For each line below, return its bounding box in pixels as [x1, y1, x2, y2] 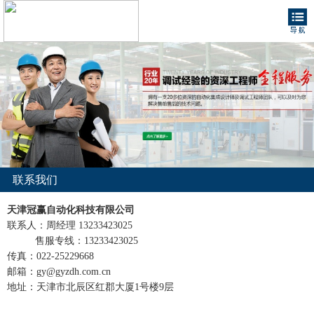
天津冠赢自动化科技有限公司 [7, 205, 135, 216]
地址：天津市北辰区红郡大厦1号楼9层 [7, 282, 174, 293]
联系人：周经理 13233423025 [7, 220, 132, 231]
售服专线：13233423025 [7, 235, 138, 247]
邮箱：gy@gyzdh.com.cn [7, 266, 111, 278]
